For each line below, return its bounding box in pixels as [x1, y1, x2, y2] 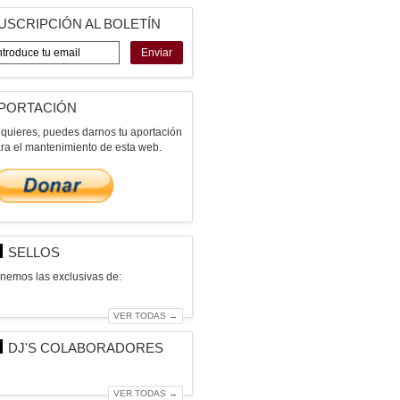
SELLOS [8, 245, 60, 261]
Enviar [141, 46, 172, 59]
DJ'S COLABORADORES [8, 340, 163, 356]
